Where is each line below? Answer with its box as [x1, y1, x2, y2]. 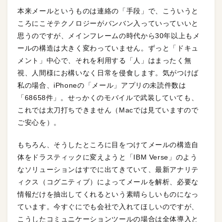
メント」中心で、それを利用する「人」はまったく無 [17, 56, 192, 65]
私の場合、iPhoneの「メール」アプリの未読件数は [17, 81, 186, 90]
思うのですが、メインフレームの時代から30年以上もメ [17, 32, 200, 40]
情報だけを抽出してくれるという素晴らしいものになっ [17, 190, 199, 199]
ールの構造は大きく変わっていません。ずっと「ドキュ [17, 44, 199, 53]
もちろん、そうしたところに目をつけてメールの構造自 [17, 141, 199, 149]
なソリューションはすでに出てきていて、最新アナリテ [17, 166, 199, 174]
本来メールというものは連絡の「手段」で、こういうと [17, 7, 199, 15]
